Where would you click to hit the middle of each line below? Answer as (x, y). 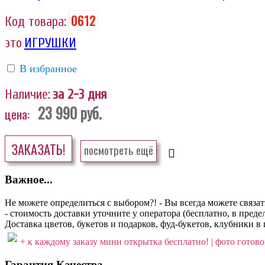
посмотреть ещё (119, 150)
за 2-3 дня (80, 95)
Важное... (29, 180)
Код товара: (35, 22)
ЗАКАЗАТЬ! (38, 149)
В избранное (48, 69)
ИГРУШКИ (50, 43)
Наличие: (28, 95)
